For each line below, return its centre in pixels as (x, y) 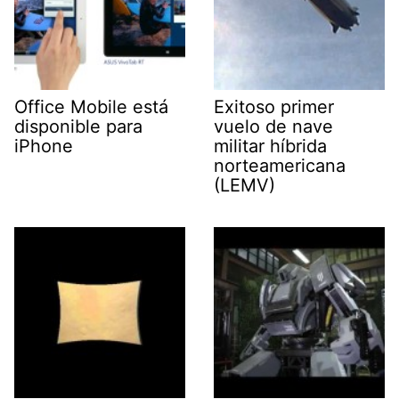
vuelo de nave (273, 126)
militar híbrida (270, 146)
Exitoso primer (274, 106)
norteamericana (280, 165)
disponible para (78, 126)
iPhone (44, 146)
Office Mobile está (91, 106)
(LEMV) (244, 185)
